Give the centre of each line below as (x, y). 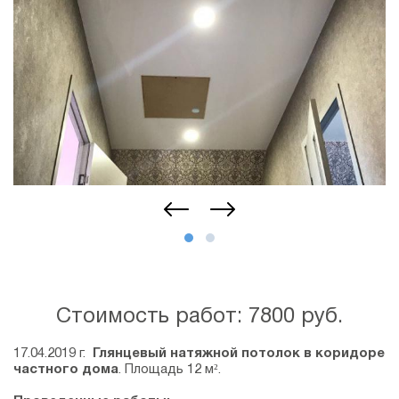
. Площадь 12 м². (170, 370)
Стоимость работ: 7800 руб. (199, 317)
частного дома (66, 370)
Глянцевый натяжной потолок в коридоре (235, 354)
